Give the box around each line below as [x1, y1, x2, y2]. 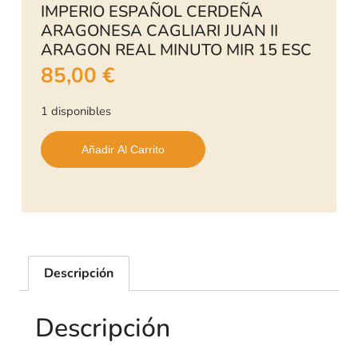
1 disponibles [40, 103, 111, 120]
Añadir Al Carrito [81, 143, 165, 157]
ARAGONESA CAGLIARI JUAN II [40, 19, 278, 42]
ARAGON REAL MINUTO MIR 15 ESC [40, 38, 312, 61]
